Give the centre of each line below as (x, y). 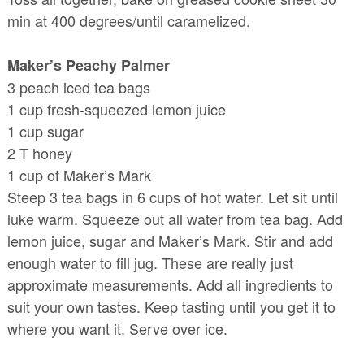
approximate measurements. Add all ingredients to (170, 285)
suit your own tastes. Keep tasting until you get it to (171, 307)
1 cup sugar (45, 131)
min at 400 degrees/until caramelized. (128, 21)
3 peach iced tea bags (78, 87)
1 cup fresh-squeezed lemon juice (116, 109)
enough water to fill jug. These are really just (150, 263)
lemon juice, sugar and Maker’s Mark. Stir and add (170, 241)
